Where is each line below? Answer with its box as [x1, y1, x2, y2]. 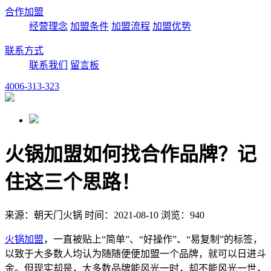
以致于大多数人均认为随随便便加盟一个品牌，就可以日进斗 [5, 249, 266, 260]
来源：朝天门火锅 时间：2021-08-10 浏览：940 [5, 210, 204, 221]
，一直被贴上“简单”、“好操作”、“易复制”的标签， [44, 234, 263, 245]
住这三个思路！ [5, 171, 140, 194]
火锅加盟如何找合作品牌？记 [5, 143, 256, 166]
